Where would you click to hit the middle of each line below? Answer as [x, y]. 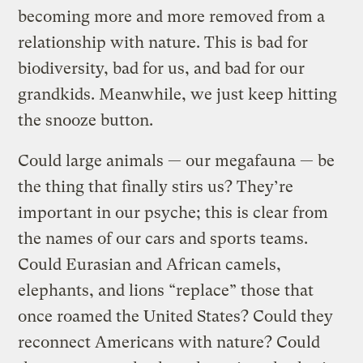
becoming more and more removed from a [172, 16]
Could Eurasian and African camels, [150, 264]
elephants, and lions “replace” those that [166, 290]
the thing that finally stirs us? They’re [156, 186]
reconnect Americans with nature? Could [169, 342]
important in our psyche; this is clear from [173, 212]
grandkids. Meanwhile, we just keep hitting [178, 94]
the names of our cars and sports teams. [163, 238]
